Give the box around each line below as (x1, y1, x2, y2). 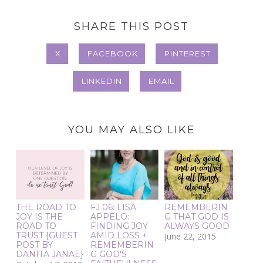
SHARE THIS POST (74, 20, 189, 33)
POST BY (16, 239, 53, 250)
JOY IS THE (16, 211, 63, 222)
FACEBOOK (87, 49, 138, 59)
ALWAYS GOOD (164, 220, 230, 231)
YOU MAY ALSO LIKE (68, 123, 195, 137)
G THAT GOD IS (164, 211, 230, 222)
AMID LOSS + (90, 230, 147, 241)
